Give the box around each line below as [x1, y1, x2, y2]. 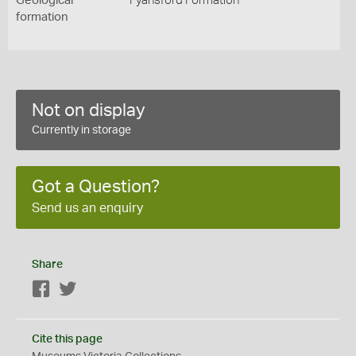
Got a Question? [32, 178, 160, 195]
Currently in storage [32, 125, 131, 136]
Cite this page [32, 334, 103, 345]
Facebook [51, 284, 101, 296]
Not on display [32, 102, 145, 119]
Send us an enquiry [32, 202, 143, 215]
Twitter [77, 284, 111, 296]
